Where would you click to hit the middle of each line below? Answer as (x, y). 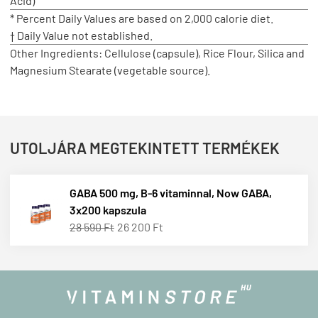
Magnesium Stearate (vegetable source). (110, 70)
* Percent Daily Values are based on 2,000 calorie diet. (142, 18)
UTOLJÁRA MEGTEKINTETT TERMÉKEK (145, 147)
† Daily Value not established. (81, 35)
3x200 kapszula (108, 209)
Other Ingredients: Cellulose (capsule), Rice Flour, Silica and (157, 53)
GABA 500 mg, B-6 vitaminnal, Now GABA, (171, 192)
